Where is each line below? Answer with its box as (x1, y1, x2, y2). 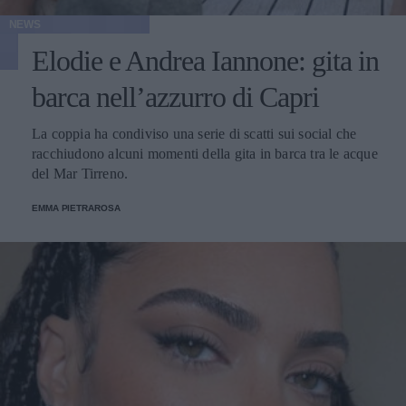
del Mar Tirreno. (32, 166, 129, 181)
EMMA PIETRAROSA (32, 203, 121, 213)
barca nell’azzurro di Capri (32, 81, 319, 113)
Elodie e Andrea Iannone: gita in (32, 44, 379, 77)
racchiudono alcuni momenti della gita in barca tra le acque (32, 146, 378, 161)
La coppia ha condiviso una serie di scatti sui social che (32, 126, 357, 141)
